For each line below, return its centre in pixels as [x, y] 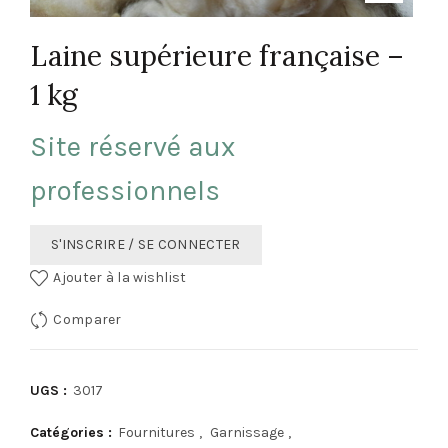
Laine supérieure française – [217, 56]
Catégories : [73, 433]
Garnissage [247, 433]
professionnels [125, 191]
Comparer [87, 320]
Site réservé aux [132, 147]
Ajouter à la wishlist [120, 278]
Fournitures [156, 433]
